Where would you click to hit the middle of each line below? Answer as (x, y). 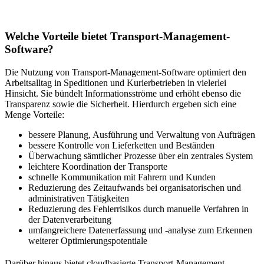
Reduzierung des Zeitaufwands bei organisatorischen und (135, 187)
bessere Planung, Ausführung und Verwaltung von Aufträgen (142, 134)
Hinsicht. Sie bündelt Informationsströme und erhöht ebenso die (123, 93)
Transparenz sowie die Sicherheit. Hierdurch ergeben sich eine (121, 104)
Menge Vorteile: (34, 114)
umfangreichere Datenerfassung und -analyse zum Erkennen (140, 230)
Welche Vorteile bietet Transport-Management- (117, 36)
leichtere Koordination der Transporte (98, 166)
